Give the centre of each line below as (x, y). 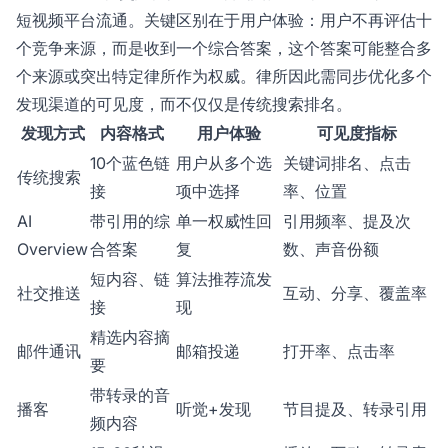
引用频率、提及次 (347, 221)
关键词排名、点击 (347, 163)
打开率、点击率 (339, 351)
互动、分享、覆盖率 (355, 293)
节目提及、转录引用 (355, 409)
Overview (52, 249)
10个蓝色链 (130, 163)
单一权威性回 (224, 221)
